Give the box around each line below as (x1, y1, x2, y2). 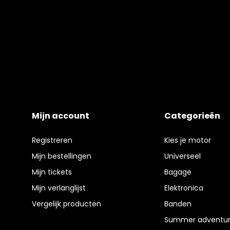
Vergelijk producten (32, 199, 102, 209)
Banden (164, 199, 191, 209)
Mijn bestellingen (32, 151, 92, 162)
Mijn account (32, 110, 90, 122)
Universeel (164, 151, 201, 162)
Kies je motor (164, 135, 211, 146)
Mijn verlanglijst (32, 183, 86, 194)
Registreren (32, 135, 73, 146)
